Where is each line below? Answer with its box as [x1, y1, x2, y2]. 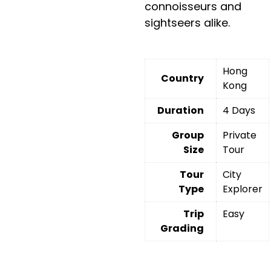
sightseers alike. [145, 15, 230, 30]
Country [161, 71, 204, 85]
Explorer [223, 181, 263, 196]
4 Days [223, 103, 256, 117]
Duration [157, 103, 204, 117]
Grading [160, 221, 204, 235]
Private [223, 128, 257, 142]
